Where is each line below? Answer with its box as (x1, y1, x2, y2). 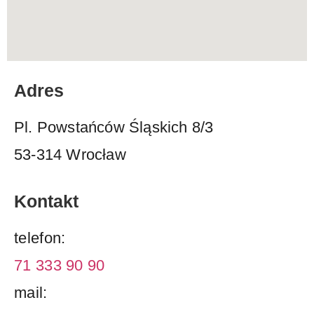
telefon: (14, 228, 66, 247)
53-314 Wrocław (14, 146, 126, 164)
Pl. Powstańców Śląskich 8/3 (14, 118, 218, 137)
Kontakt (14, 191, 78, 211)
